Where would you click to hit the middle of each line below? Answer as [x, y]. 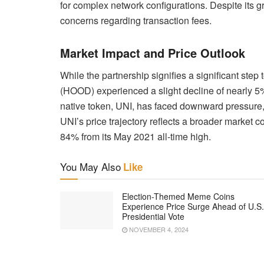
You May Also [90, 166]
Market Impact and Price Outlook [153, 52]
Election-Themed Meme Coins [178, 196]
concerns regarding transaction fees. [136, 20]
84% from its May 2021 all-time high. [136, 136]
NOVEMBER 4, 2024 [158, 229]
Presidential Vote [153, 216]
